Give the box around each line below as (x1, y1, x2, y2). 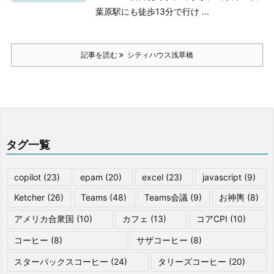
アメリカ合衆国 (14, 213, 74, 224)
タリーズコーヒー (158, 256, 226, 267)
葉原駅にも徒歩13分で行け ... (95, 6, 209, 17)
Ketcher (14, 192, 45, 202)
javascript (202, 172, 242, 182)
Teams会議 (144, 192, 188, 202)
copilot (14, 172, 41, 182)
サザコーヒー (136, 235, 188, 245)
